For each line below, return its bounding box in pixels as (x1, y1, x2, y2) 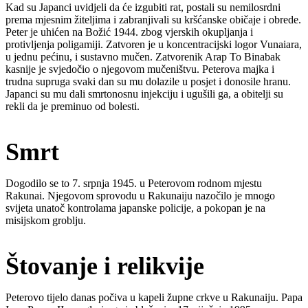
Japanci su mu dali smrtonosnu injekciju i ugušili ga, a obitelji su (5, 87, 283, 100)
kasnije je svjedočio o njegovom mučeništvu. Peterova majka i (5, 63, 274, 75)
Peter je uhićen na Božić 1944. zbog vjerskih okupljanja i (5, 25, 253, 38)
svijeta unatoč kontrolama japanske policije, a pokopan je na (5, 201, 265, 214)
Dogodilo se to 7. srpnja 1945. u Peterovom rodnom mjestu (5, 177, 262, 189)
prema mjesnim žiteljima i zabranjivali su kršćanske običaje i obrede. (5, 13, 301, 25)
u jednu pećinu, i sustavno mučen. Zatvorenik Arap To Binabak (5, 50, 280, 63)
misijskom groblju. (5, 214, 86, 226)
